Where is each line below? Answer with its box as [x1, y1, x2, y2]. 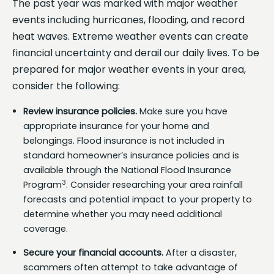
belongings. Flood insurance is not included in [23, 134, 224, 147]
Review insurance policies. [23, 105, 137, 117]
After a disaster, [163, 246, 237, 259]
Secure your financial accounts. [23, 246, 163, 259]
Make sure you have [137, 105, 228, 117]
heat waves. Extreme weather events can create [12, 29, 248, 43]
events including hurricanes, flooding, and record [12, 12, 245, 27]
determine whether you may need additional [23, 207, 222, 220]
